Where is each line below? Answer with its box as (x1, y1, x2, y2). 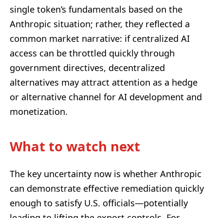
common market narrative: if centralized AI (10, 33, 190, 45)
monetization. (10, 106, 68, 118)
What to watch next (10, 137, 140, 156)
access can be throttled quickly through (10, 47, 175, 59)
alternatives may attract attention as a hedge (10, 76, 198, 89)
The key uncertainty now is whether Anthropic (10, 167, 201, 180)
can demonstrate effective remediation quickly (10, 182, 204, 194)
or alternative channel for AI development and (10, 91, 202, 103)
